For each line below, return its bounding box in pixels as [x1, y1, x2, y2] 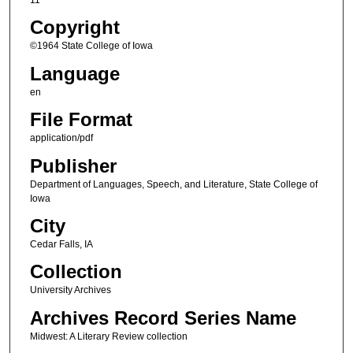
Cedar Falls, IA [29, 238, 93, 250]
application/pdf [29, 132, 93, 144]
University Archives [29, 284, 111, 296]
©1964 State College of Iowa [29, 40, 153, 52]
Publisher [29, 154, 117, 176]
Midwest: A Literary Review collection [29, 330, 188, 342]
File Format [29, 109, 132, 131]
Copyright [29, 17, 120, 39]
